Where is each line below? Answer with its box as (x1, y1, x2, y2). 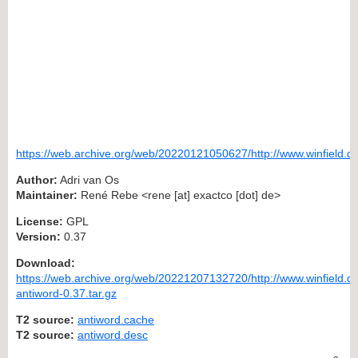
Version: (16, 229, 61, 243)
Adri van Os (58, 173, 119, 186)
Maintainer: (16, 188, 78, 201)
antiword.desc (78, 328, 148, 341)
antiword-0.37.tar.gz (16, 286, 117, 300)
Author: (16, 173, 58, 186)
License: (16, 214, 63, 228)
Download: (16, 256, 75, 269)
